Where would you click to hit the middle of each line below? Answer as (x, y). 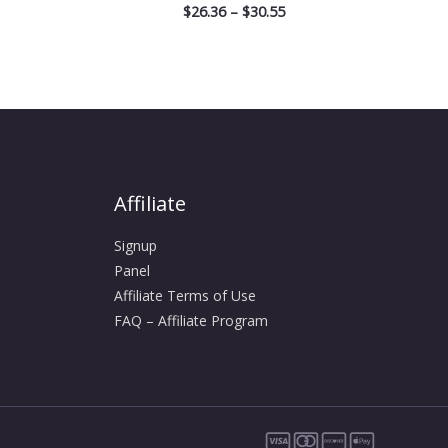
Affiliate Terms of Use (184, 296)
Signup (135, 246)
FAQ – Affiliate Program (190, 321)
